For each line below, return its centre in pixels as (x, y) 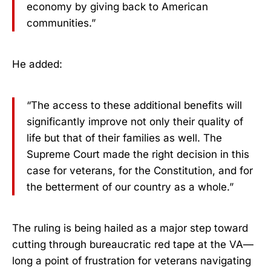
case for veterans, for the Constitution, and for (140, 170)
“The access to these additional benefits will (134, 105)
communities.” (61, 23)
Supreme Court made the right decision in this (138, 154)
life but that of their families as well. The (124, 138)
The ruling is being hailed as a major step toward (130, 228)
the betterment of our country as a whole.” (130, 187)
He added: (37, 64)
